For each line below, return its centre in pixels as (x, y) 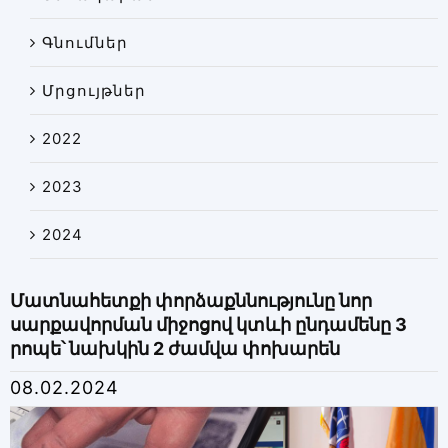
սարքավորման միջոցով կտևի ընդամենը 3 (208, 324)
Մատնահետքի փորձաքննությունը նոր (190, 300)
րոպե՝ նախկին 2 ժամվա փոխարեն (174, 348)
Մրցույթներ (93, 90)
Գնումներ (84, 42)
